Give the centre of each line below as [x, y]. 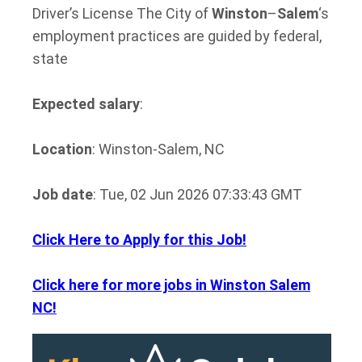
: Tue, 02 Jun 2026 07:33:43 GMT [198, 194]
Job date [63, 194]
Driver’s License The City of [122, 13]
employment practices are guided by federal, [177, 36]
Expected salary [86, 104]
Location [62, 149]
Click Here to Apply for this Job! [139, 240]
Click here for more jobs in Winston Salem [171, 285]
